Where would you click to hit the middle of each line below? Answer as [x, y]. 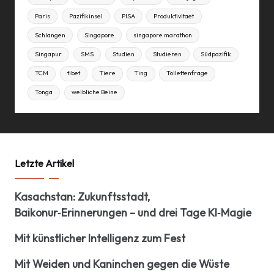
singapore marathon [162, 35]
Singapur [49, 54]
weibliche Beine [94, 92]
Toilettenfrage [187, 73]
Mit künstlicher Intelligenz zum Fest [100, 238]
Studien [123, 54]
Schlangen [50, 35]
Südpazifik [216, 54]
